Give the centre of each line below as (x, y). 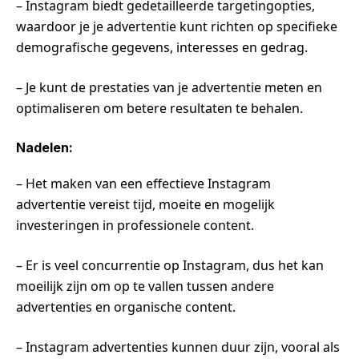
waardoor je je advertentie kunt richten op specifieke (177, 26)
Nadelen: (44, 147)
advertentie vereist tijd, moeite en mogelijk (145, 204)
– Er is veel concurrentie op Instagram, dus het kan (170, 265)
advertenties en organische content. (126, 307)
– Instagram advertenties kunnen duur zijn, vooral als (178, 347)
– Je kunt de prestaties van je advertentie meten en (169, 87)
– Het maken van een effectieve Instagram (143, 183)
